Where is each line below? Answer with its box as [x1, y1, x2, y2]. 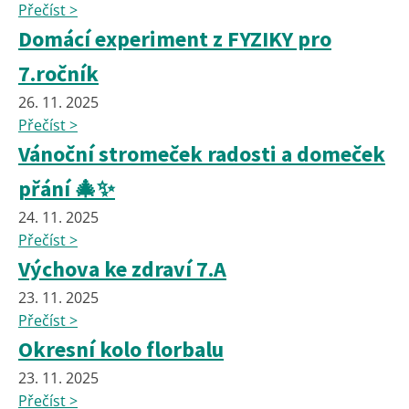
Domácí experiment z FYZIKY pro [18, 25, 331, 54]
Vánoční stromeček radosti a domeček [18, 140, 385, 169]
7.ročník [18, 59, 99, 89]
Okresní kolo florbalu [18, 335, 224, 364]
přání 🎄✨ [18, 174, 115, 204]
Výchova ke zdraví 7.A [18, 255, 226, 284]
